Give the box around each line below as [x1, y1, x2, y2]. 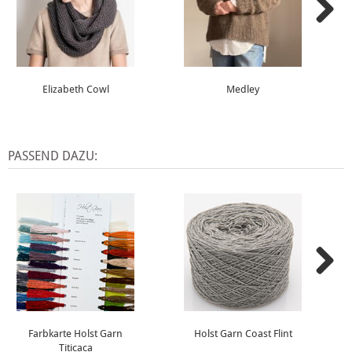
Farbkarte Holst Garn [28, 328, 123, 339]
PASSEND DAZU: [8, 148, 97, 163]
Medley [226, 83, 259, 95]
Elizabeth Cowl [42, 83, 109, 95]
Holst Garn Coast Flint [193, 328, 292, 339]
